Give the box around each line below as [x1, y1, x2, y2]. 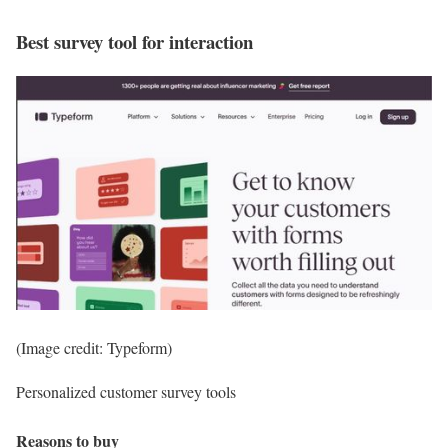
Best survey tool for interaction [16, 27, 253, 55]
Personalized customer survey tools [16, 380, 236, 402]
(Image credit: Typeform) [16, 336, 172, 358]
